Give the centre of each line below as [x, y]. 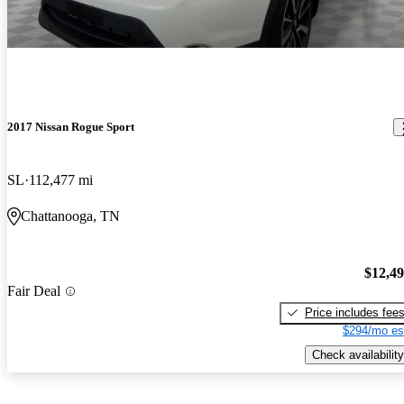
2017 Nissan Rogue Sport [71, 127]
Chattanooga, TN [70, 216]
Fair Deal [34, 291]
